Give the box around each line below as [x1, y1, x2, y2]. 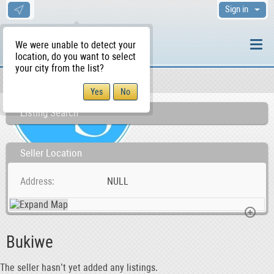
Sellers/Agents [32, 75, 81, 85]
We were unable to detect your [15, 39, 136, 51]
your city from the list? [15, 62, 104, 74]
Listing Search [20, 106, 78, 119]
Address [20, 176, 52, 187]
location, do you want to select [15, 51, 136, 62]
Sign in [225, 4, 248, 15]
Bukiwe [6, 232, 53, 253]
